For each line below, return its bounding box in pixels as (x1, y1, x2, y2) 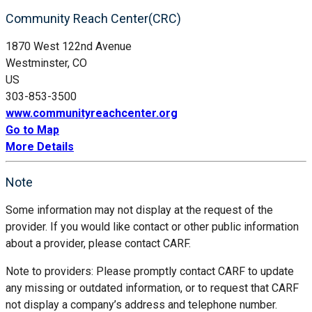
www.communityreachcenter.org (6, 106, 178, 120)
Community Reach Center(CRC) (6, 10, 181, 26)
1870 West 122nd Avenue (6, 39, 132, 53)
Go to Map (6, 123, 59, 136)
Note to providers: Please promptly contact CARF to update (6, 264, 294, 278)
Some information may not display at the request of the (6, 203, 273, 217)
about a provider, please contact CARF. (6, 236, 191, 250)
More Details (6, 139, 74, 153)
